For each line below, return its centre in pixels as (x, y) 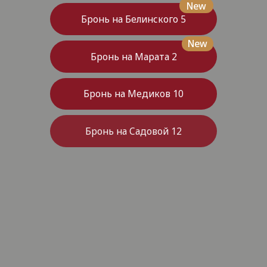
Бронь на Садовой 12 (91, 89)
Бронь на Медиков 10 (91, 55)
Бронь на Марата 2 (91, 22)
